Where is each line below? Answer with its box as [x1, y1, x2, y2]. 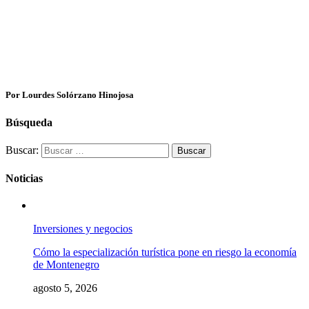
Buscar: [6, 143, 39, 156]
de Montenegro [33, 259, 99, 271]
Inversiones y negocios [33, 223, 132, 235]
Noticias [6, 172, 43, 185]
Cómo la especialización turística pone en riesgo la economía [33, 246, 297, 259]
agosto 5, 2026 [33, 282, 97, 295]
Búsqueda [6, 116, 52, 128]
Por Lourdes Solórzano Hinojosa [6, 90, 134, 101]
